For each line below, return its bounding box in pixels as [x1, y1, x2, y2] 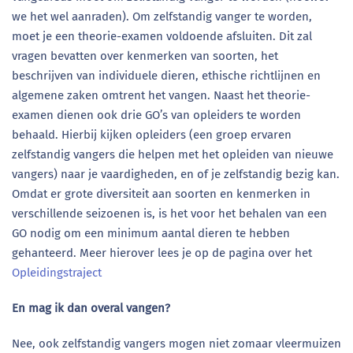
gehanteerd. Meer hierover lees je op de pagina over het [12, 246, 312, 260]
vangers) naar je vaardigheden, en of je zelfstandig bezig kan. [12, 167, 340, 181]
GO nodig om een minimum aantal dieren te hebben [12, 226, 290, 240]
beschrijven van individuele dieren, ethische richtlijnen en [12, 69, 321, 83]
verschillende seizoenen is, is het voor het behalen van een [12, 206, 327, 221]
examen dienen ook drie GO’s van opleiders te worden [12, 108, 301, 122]
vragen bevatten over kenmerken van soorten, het [12, 49, 278, 63]
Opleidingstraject [12, 266, 102, 280]
